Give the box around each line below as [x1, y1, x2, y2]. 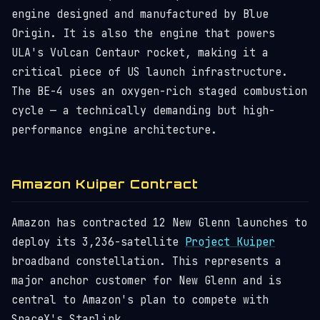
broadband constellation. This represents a [11, 254, 281, 269]
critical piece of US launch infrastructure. [11, 65, 288, 79]
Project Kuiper [185, 235, 275, 249]
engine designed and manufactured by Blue [11, 7, 269, 21]
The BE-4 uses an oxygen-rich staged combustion [11, 84, 307, 99]
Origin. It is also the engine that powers [11, 26, 275, 41]
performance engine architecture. [11, 123, 217, 137]
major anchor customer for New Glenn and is [11, 274, 281, 288]
